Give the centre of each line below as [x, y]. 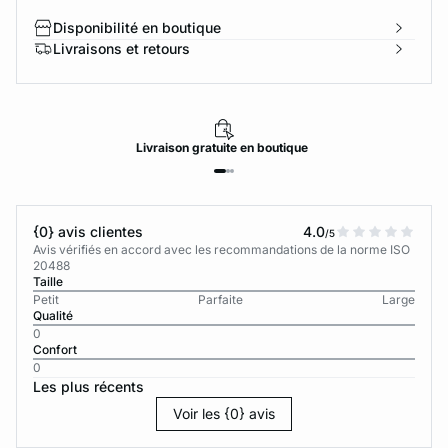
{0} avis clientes [88, 231]
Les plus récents [88, 386]
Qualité [53, 315]
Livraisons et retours [121, 48]
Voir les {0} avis [223, 413]
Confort [56, 349]
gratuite [216, 147]
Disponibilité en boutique [137, 27]
